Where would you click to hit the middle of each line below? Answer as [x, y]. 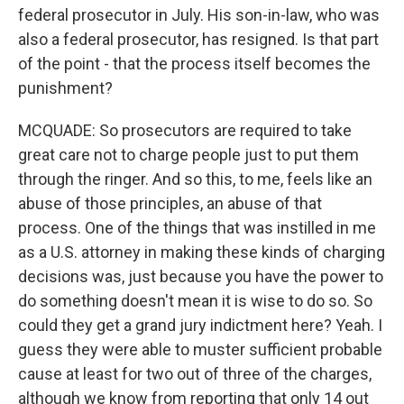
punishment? [65, 88]
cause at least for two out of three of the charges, [195, 374]
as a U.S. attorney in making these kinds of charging [202, 252]
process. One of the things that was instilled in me [197, 228]
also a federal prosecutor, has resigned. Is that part [198, 39]
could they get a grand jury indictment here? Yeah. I [200, 325]
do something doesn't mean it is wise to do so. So [195, 301]
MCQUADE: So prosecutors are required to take [185, 130]
